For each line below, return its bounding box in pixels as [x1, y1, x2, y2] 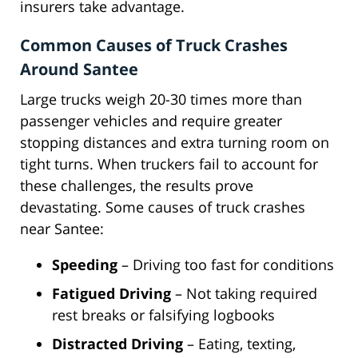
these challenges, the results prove [20, 176, 253, 196]
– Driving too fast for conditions [117, 255, 334, 275]
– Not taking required [171, 284, 317, 304]
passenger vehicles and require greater [20, 111, 282, 131]
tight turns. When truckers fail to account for [20, 154, 318, 174]
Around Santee [20, 58, 138, 81]
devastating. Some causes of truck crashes [20, 197, 305, 217]
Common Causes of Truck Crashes [20, 34, 288, 57]
